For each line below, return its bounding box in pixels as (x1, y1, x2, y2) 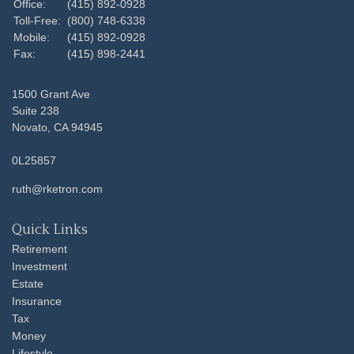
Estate (12, 277, 43, 290)
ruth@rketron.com (12, 182, 103, 195)
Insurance (12, 294, 62, 307)
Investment (12, 259, 67, 273)
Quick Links (12, 221, 88, 238)
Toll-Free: (13, 13, 64, 27)
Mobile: (13, 30, 53, 43)
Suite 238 (12, 104, 59, 117)
